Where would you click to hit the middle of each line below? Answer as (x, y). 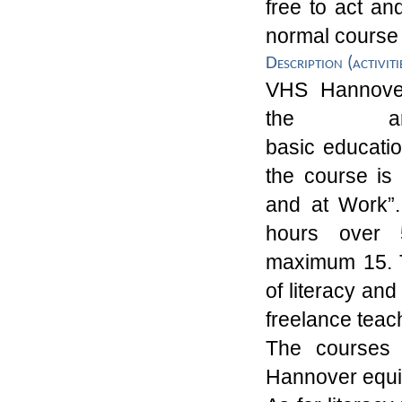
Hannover (311, 377)
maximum (315, 262)
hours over (323, 234)
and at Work (327, 205)
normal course (332, 36)
